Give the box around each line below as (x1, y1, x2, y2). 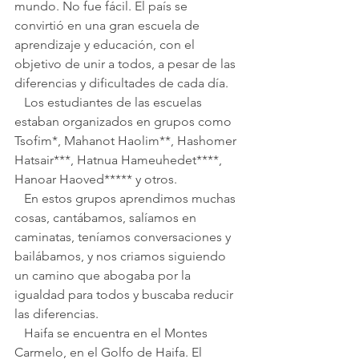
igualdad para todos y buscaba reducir (14, 286, 236, 302)
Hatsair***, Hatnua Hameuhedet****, (14, 151, 225, 167)
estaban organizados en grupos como (14, 113, 235, 129)
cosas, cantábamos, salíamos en (14, 209, 200, 225)
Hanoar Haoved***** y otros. (14, 171, 177, 187)
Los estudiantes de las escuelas (14, 94, 24, 110)
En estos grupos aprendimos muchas (14, 190, 24, 206)
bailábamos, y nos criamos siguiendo (14, 248, 229, 264)
